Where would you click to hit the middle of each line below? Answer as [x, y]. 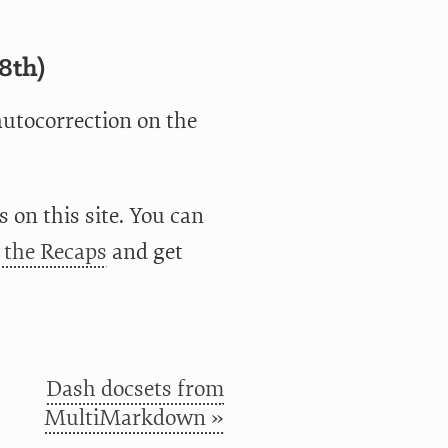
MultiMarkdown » [133, 418]
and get [144, 251]
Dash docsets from [134, 389]
